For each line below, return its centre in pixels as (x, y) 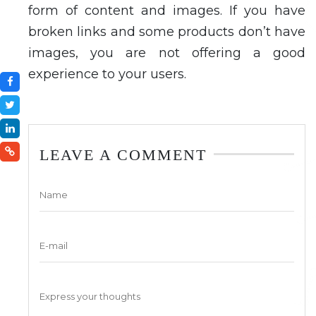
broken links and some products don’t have (167, 31)
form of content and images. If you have (167, 10)
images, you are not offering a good (167, 53)
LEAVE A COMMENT (123, 154)
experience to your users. (111, 74)
